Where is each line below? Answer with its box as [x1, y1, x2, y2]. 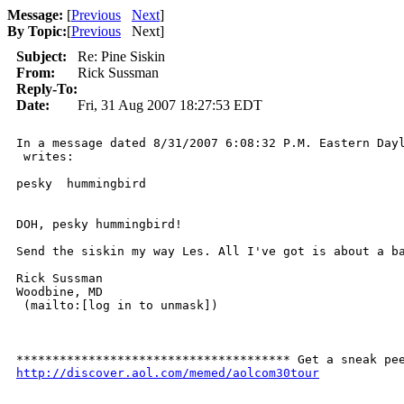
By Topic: [7, 23, 67, 39]
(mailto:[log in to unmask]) [16, 298, 225, 312]
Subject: [16, 49, 67, 64]
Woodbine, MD [16, 285, 103, 298]
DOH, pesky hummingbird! [16, 217, 182, 231]
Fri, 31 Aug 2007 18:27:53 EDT [78, 97, 262, 113]
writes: [16, 150, 74, 163]
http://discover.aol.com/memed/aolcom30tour [16, 366, 319, 380]
